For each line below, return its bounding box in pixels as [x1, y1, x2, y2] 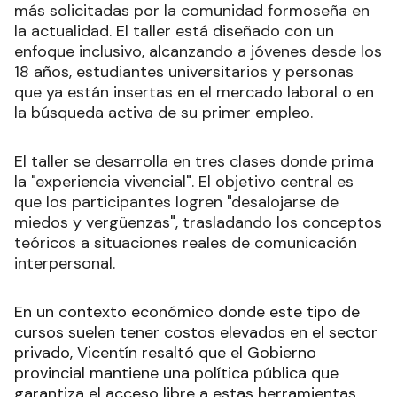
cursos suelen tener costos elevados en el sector [14, 322, 378, 344]
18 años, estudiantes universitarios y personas [14, 61, 354, 83]
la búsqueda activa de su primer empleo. [14, 102, 313, 124]
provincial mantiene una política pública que [14, 362, 339, 385]
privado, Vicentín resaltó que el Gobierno [14, 342, 316, 364]
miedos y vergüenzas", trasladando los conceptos [14, 212, 382, 234]
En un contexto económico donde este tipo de [14, 301, 360, 323]
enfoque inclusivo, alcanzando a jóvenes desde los [14, 41, 382, 63]
